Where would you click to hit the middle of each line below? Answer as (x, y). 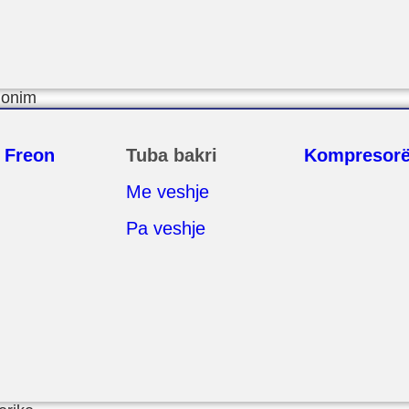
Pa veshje (165, 228)
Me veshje (167, 192)
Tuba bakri (171, 155)
